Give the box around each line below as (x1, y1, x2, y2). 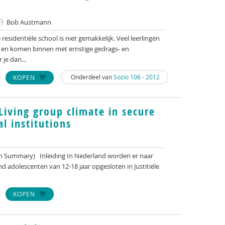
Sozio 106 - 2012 (114, 73, 160, 81)
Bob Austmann (5, 18, 51, 27)
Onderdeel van (69, 73, 114, 81)
